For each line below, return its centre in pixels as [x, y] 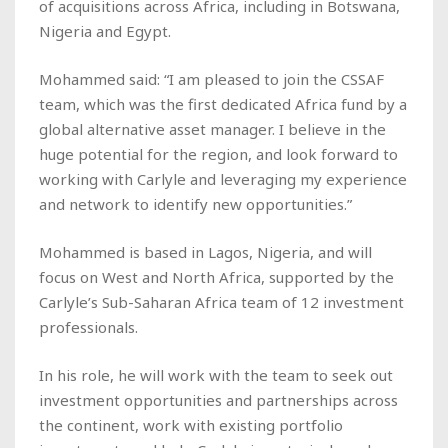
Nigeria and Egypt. [107, 30]
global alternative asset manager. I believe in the [212, 128]
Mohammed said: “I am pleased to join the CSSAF [211, 78]
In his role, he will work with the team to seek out [216, 374]
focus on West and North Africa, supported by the [216, 276]
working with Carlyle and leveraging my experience [223, 178]
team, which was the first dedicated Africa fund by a [223, 103]
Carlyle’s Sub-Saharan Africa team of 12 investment [221, 301]
